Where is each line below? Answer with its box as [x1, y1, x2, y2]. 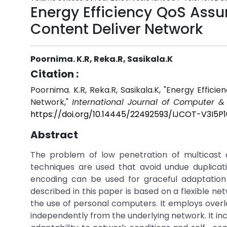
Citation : [30, 67, 79, 81]
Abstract [30, 128, 78, 142]
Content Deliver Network [30, 19, 203, 39]
